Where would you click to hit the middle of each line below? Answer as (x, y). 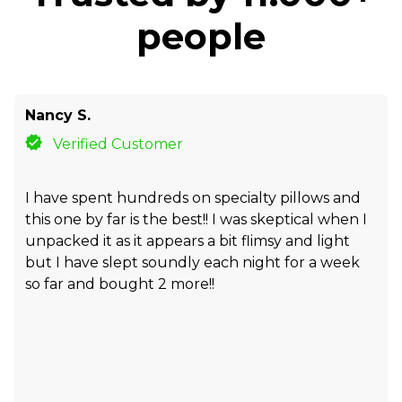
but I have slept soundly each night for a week (192, 262)
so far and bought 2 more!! (120, 284)
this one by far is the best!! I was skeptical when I (196, 219)
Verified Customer (118, 144)
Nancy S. (58, 115)
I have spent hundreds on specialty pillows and (193, 197)
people (201, 36)
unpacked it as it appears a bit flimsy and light (188, 240)
